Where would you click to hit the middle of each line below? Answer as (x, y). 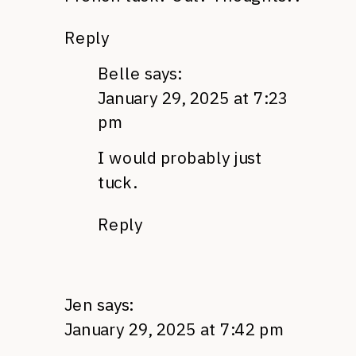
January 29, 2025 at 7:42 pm (175, 329)
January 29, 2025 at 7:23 (193, 97)
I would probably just (180, 157)
